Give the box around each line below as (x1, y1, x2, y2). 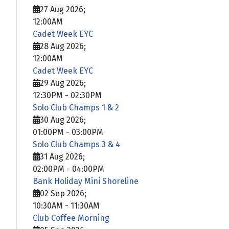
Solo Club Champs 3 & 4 (33, 139, 120, 149)
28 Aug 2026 (40, 41, 84, 51)
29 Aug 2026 (40, 78, 84, 88)
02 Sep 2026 (40, 188, 84, 198)
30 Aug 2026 (40, 114, 84, 125)
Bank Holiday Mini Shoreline (33, 176, 139, 186)
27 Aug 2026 (40, 4, 83, 14)
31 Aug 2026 (40, 151, 83, 162)
